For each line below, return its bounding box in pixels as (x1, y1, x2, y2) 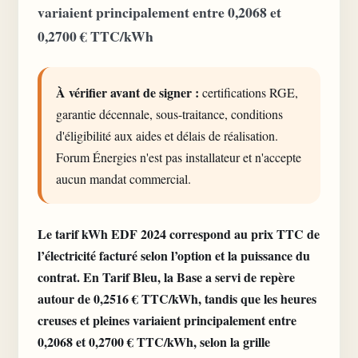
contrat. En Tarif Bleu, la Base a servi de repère (38, 268, 295, 286)
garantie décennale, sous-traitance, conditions (56, 105, 283, 122)
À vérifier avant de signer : (56, 83, 199, 101)
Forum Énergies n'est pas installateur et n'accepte (56, 149, 301, 165)
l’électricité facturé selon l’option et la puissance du (38, 246, 310, 265)
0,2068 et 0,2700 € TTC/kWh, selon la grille (38, 332, 270, 351)
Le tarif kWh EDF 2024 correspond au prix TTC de (38, 225, 320, 243)
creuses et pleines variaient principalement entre (38, 311, 296, 329)
